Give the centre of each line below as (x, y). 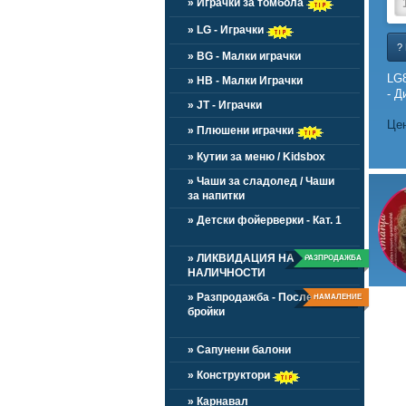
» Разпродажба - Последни (260, 297)
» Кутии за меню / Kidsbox (256, 157)
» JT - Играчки (225, 105)
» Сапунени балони (239, 350)
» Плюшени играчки (242, 130)
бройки (206, 312)
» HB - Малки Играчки (245, 81)
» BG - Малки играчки (244, 56)
